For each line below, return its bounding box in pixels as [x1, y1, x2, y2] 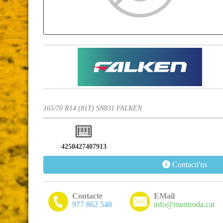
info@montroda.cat [154, 200, 215, 209]
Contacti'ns [172, 160, 208, 169]
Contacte [72, 192, 103, 200]
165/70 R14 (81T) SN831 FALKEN [43, 104, 142, 112]
